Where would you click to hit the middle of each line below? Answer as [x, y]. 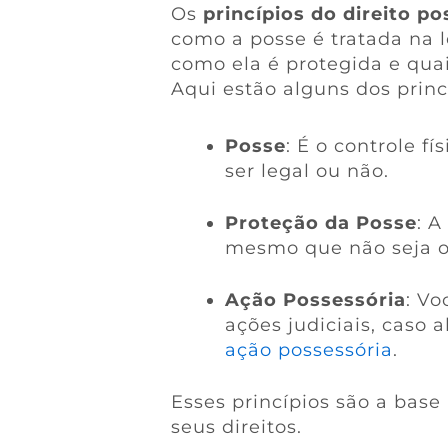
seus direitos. [236, 426]
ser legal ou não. [306, 170]
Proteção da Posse [320, 222]
